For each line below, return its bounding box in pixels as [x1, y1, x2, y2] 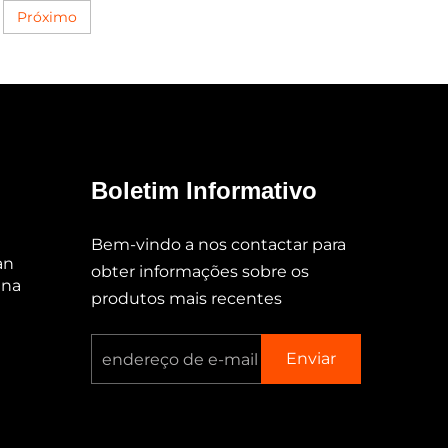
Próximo [17, 8, 77, 27]
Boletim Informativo [91, 177, 317, 205]
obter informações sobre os [91, 262, 309, 282]
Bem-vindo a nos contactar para [91, 235, 346, 255]
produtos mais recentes [91, 289, 282, 309]
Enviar [286, 349, 337, 369]
